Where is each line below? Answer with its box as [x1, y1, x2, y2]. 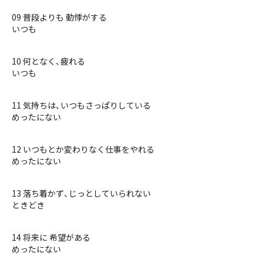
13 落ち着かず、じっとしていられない [12, 187, 151, 199]
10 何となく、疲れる [12, 55, 85, 67]
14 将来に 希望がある [12, 231, 90, 243]
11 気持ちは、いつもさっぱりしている [12, 99, 151, 111]
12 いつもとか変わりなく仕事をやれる [12, 143, 154, 155]
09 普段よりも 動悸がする [12, 11, 107, 23]
